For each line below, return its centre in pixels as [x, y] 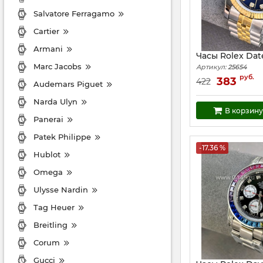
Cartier [46, 31]
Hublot [47, 154]
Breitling [50, 225]
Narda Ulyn [55, 101]
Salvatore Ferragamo [74, 13]
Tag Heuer [54, 207]
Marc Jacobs [58, 66]
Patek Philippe [62, 136]
